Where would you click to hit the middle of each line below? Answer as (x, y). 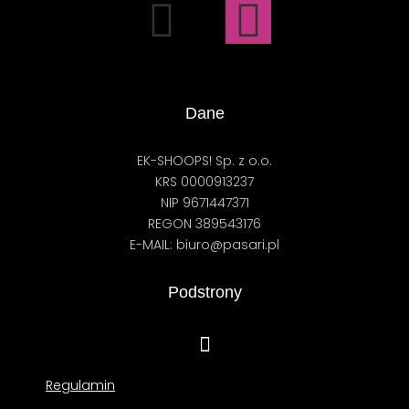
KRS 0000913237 (204, 182)
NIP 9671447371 (204, 203)
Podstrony (204, 293)
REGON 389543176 (204, 224)
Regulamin (80, 386)
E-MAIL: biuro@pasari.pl (204, 245)
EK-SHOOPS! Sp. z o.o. (204, 161)
